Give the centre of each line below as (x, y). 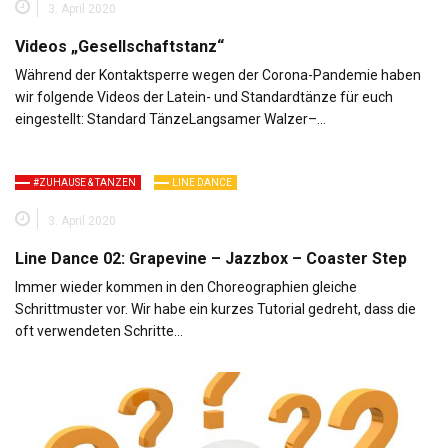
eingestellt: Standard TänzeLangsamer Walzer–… (170, 119)
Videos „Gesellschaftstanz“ (119, 46)
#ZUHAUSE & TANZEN (84, 182)
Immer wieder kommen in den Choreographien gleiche (186, 287)
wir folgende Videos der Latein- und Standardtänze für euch (204, 97)
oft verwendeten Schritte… (99, 331)
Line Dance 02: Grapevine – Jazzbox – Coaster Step (211, 258)
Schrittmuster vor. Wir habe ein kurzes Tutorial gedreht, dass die (215, 309)
